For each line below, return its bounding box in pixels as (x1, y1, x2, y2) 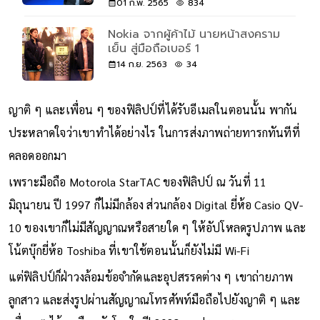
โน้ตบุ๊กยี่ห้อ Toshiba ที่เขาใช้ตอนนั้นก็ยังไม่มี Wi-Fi (8, 242, 253, 258)
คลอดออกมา (8, 147, 67, 163)
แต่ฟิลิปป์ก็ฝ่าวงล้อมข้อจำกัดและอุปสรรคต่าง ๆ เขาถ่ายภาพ (8, 269, 294, 284)
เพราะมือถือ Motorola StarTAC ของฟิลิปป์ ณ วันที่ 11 (8, 174, 267, 189)
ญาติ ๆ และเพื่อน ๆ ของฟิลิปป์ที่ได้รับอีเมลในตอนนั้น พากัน (8, 101, 298, 117)
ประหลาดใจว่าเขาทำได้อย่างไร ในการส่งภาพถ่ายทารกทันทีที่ (8, 124, 300, 140)
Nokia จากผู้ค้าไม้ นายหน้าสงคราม (107, 25, 280, 43)
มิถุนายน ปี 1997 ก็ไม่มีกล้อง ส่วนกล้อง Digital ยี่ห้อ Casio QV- (8, 196, 304, 212)
